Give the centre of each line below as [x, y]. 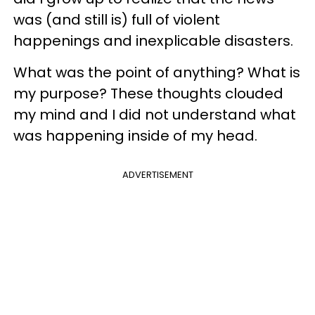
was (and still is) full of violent [117, 20]
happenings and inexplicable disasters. [153, 41]
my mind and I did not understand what [155, 115]
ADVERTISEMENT [157, 175]
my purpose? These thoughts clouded [148, 94]
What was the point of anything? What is [157, 73]
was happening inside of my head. [135, 136]
